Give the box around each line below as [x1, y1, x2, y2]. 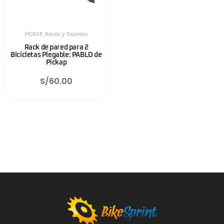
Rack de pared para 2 [24, 44, 88, 51]
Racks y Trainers [45, 30, 87, 38]
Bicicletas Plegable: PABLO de [10, 51, 102, 59]
